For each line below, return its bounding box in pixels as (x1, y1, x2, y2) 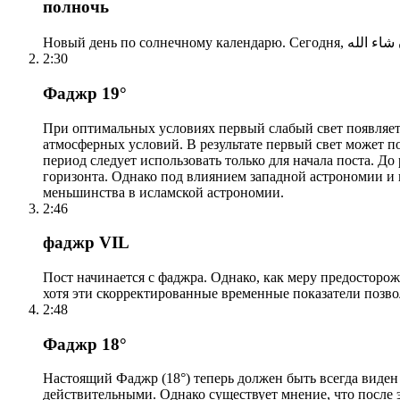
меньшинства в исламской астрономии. (43, 184, 284, 200)
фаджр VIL (43, 233, 129, 253)
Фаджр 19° (43, 83, 127, 103)
